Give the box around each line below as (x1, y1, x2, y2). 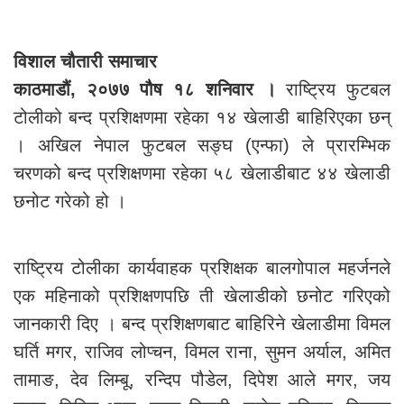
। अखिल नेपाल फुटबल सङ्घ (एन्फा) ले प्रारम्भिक (14, 135, 390, 155)
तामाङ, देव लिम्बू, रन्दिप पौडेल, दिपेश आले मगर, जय (14, 370, 390, 390)
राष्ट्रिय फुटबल (286, 79, 391, 99)
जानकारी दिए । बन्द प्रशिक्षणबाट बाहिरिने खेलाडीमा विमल (14, 314, 390, 334)
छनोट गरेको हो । (14, 191, 126, 211)
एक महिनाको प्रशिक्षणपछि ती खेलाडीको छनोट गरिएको (14, 286, 390, 306)
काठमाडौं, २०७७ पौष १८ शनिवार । (14, 79, 287, 99)
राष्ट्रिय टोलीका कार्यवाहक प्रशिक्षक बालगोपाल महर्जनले (14, 258, 390, 278)
